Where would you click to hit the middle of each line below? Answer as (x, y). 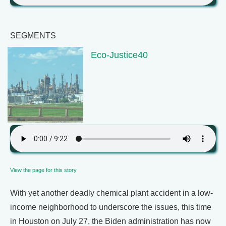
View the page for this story (43, 170)
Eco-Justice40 (119, 55)
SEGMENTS (33, 36)
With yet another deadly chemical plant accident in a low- (111, 193)
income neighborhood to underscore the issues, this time (111, 207)
